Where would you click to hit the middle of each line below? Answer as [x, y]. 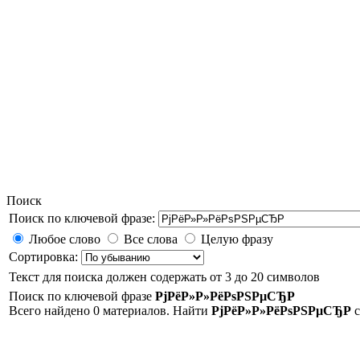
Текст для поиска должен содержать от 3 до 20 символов [164, 277]
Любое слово [65, 239]
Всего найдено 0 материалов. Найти [110, 311]
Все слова [151, 239]
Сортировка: [45, 257]
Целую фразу [237, 239]
